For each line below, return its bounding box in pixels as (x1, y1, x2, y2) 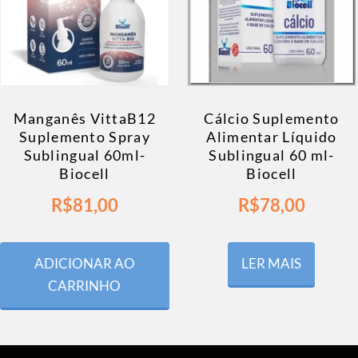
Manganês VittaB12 (13, 109, 156, 127)
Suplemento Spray (19, 127, 150, 145)
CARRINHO (48, 276, 121, 294)
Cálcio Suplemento (204, 109, 340, 127)
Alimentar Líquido (206, 127, 337, 145)
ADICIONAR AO (34, 254, 135, 272)
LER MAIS (241, 254, 302, 272)
